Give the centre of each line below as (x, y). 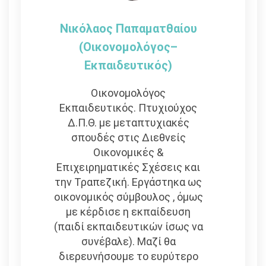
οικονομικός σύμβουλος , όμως (128, 197)
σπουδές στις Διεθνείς (128, 137)
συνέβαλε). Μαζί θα (128, 241)
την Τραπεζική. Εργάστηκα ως (129, 182)
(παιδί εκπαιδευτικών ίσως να (128, 226)
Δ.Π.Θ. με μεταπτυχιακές (128, 122)
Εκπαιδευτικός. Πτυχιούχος (129, 107)
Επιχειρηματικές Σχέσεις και (129, 167)
